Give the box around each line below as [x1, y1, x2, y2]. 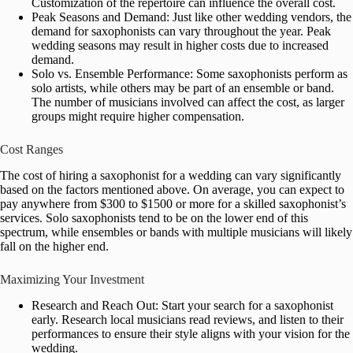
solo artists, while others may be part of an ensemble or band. [32, 81, 334, 95]
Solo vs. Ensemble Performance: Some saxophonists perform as [32, 67, 347, 81]
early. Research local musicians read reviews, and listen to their [32, 313, 344, 327]
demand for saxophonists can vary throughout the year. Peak [32, 24, 331, 39]
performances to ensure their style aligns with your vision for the [32, 327, 350, 341]
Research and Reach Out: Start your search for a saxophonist [32, 299, 333, 313]
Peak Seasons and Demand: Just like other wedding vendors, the [32, 10, 351, 24]
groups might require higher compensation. [32, 110, 244, 124]
